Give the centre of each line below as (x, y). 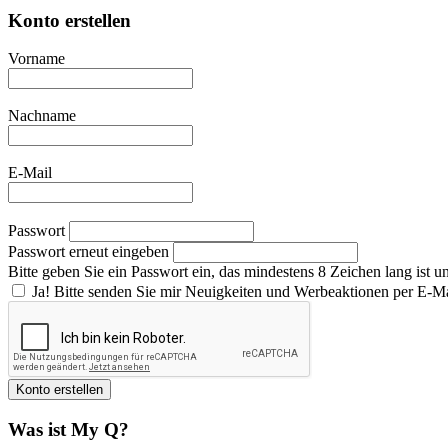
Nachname (42, 116)
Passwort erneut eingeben (88, 252)
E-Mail (30, 173)
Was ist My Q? (68, 430)
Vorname (36, 59)
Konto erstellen (69, 20)
